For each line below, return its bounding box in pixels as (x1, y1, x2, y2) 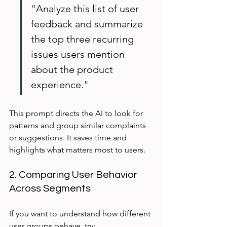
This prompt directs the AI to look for (9, 108, 145, 119)
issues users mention (31, 48, 127, 61)
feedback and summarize (31, 18, 145, 30)
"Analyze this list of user (31, 3, 141, 15)
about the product (31, 63, 116, 76)
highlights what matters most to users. (9, 145, 145, 155)
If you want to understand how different (9, 209, 153, 219)
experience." (31, 79, 89, 91)
